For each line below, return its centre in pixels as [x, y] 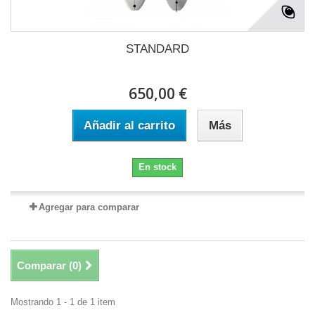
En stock [157, 167]
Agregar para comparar [89, 207]
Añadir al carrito [129, 126]
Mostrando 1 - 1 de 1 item [63, 302]
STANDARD [157, 49]
